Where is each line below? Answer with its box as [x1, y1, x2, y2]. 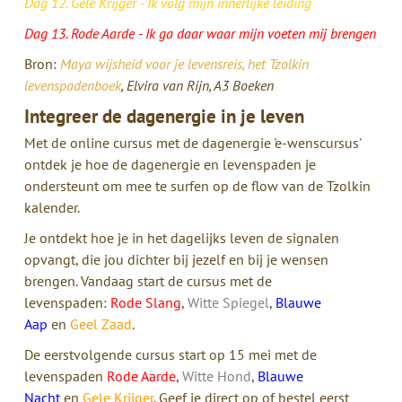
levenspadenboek [23, 75, 121, 94]
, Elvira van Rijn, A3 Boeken [120, 75, 274, 94]
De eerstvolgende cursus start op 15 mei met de [23, 345, 317, 363]
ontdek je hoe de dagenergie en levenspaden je [23, 154, 316, 173]
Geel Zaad [69, 314, 132, 333]
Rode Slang [109, 293, 181, 311]
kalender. [23, 197, 80, 216]
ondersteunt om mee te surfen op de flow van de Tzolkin [23, 176, 371, 195]
